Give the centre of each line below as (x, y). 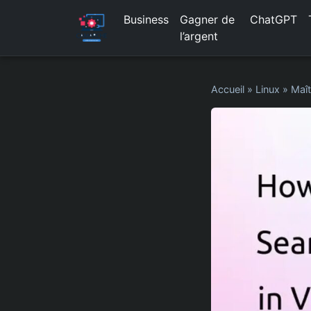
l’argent (199, 36)
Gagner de (207, 19)
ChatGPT (273, 19)
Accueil (228, 89)
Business (146, 19)
